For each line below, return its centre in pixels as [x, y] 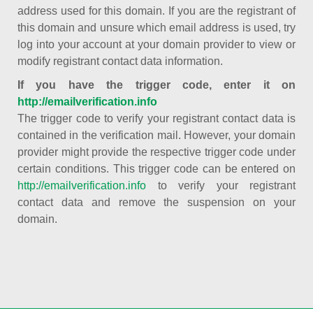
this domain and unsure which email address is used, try [156, 28]
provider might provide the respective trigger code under [156, 152]
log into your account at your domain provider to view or [156, 44]
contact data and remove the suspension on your [156, 202]
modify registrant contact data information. [120, 61]
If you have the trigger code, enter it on [156, 85]
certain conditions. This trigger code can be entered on [156, 169]
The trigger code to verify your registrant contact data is [156, 118]
